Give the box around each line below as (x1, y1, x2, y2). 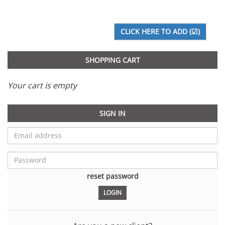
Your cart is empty (8, 79, 77, 91)
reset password (86, 171, 139, 181)
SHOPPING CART (85, 55, 140, 65)
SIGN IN (99, 108, 126, 118)
